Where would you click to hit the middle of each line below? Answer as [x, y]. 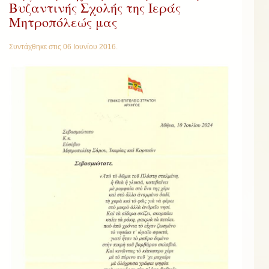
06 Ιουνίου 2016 [89, 47]
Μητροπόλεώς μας [63, 22]
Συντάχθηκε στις [36, 47]
